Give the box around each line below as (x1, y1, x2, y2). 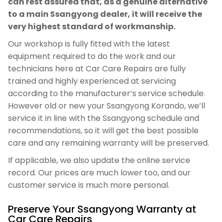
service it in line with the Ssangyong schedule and (8, 112, 199, 124)
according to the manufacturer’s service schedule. (8, 88, 205, 99)
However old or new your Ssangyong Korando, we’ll (8, 100, 205, 111)
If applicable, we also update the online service (8, 155, 190, 166)
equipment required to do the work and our (8, 51, 176, 62)
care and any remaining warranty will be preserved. (8, 137, 209, 149)
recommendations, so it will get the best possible (8, 125, 199, 136)
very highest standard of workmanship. (8, 21, 175, 32)
